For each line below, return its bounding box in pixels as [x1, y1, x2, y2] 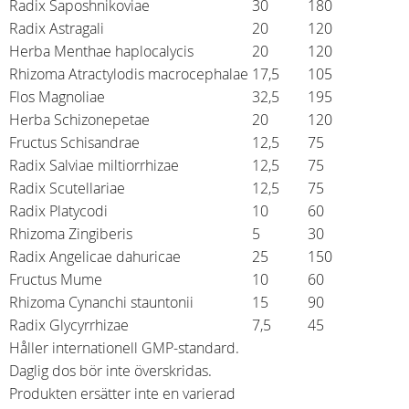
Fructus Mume [9, 268, 102, 289]
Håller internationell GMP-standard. [9, 337, 243, 358]
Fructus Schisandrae [9, 131, 140, 152]
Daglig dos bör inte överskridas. [9, 360, 212, 381]
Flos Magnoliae [9, 86, 105, 107]
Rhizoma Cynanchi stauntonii [9, 291, 194, 312]
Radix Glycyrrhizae [9, 314, 132, 335]
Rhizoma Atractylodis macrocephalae [9, 63, 252, 84]
